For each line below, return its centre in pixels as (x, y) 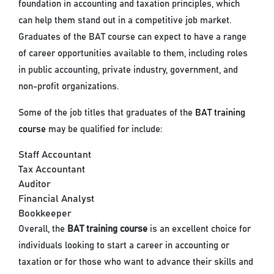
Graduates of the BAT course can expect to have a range (133, 37)
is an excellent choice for (199, 229)
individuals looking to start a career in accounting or (124, 246)
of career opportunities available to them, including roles (133, 54)
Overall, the (43, 229)
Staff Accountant (55, 155)
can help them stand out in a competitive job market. (125, 21)
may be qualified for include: (104, 130)
